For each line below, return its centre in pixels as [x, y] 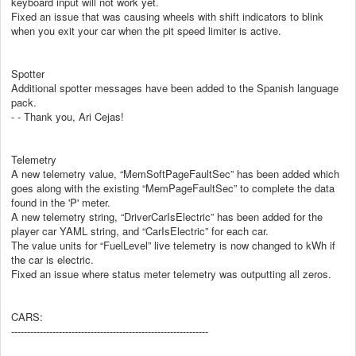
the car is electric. [52, 259]
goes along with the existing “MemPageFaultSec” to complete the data [173, 188]
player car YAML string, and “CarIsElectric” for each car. [140, 230]
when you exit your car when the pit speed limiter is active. [146, 30]
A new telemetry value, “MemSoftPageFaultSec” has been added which [175, 173]
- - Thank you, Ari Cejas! [68, 116]
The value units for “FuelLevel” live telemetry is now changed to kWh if [173, 245]
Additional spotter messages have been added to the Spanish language [175, 87]
